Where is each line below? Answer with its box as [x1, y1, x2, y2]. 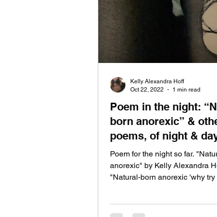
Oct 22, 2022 [130, 86, 164, 93]
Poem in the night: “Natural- [110, 100, 204, 113]
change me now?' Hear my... [110, 184, 206, 193]
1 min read [172, 86, 201, 93]
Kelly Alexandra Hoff [130, 78, 184, 85]
